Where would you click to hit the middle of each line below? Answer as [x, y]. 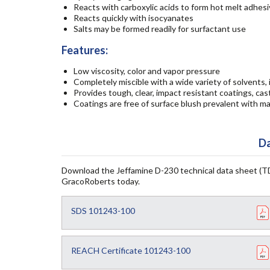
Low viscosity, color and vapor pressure [147, 71]
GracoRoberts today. [101, 181]
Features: [85, 50]
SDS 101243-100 [103, 210]
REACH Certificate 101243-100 [131, 250]
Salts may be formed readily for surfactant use [160, 28]
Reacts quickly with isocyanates [133, 17]
